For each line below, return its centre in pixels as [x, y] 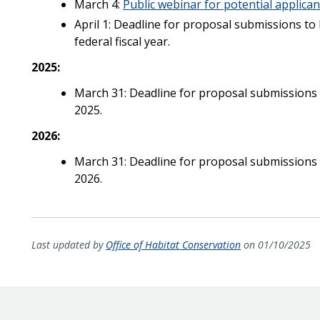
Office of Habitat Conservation [173, 244]
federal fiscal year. [122, 41]
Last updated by [68, 244]
